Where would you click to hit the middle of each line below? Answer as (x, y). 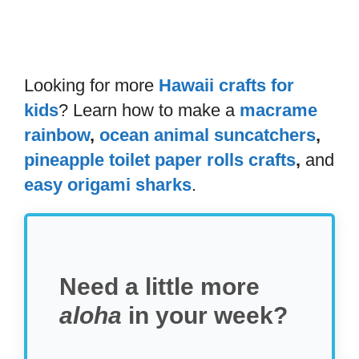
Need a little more (159, 287)
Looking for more (91, 86)
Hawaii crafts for (226, 86)
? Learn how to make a (149, 111)
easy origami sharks (108, 185)
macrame (278, 111)
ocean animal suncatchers (208, 135)
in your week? (205, 316)
